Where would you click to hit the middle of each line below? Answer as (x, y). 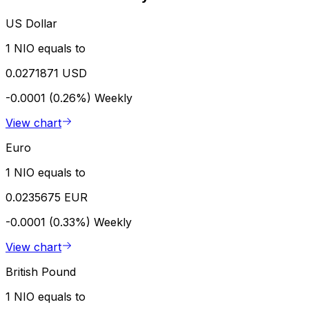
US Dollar (31, 23)
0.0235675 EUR (47, 197)
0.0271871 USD (46, 73)
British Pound (41, 271)
